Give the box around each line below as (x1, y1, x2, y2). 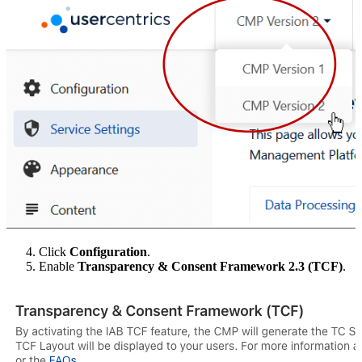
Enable (39, 259, 78, 273)
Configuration (69, 244, 147, 259)
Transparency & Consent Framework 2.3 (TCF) (78, 259, 343, 273)
